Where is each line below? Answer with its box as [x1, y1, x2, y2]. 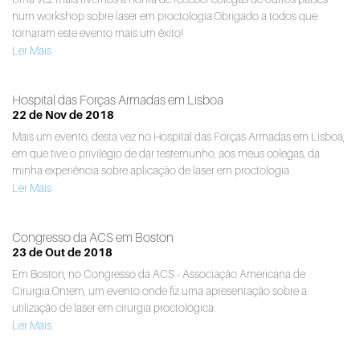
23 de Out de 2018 [12, 244, 112, 259]
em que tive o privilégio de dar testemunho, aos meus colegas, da [12, 145, 320, 160]
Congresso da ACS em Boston [12, 228, 174, 245]
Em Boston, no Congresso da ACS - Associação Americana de [12, 266, 305, 280]
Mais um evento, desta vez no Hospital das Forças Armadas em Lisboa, [12, 129, 345, 143]
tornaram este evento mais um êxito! [12, 25, 183, 39]
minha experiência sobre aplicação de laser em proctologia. [12, 162, 291, 177]
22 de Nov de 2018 [12, 107, 114, 121]
